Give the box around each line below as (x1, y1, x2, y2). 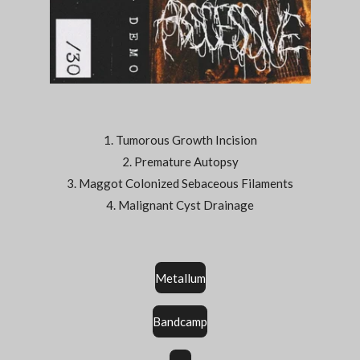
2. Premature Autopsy (121, 154, 239, 169)
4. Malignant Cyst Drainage (106, 198, 254, 212)
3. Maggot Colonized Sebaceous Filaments (67, 176, 293, 190)
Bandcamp (153, 314, 207, 329)
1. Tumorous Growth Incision (103, 133, 257, 147)
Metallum (154, 270, 206, 285)
